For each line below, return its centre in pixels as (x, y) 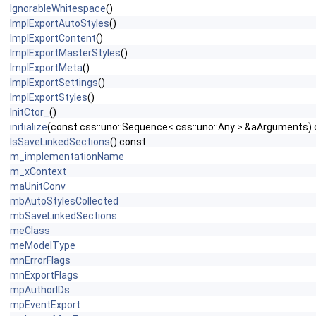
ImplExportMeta (46, 68)
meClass (30, 231)
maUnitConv (38, 186)
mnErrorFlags (40, 260)
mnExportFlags (44, 275)
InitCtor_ (30, 112)
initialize (29, 127)
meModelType (43, 245)
